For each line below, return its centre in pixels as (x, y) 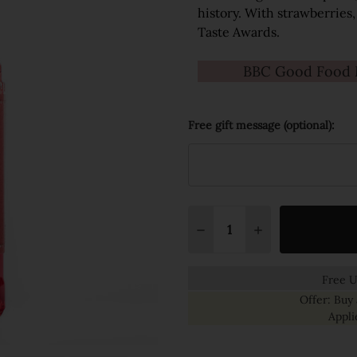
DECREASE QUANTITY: (263, 230)
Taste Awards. (239, 32)
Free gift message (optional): (261, 126)
